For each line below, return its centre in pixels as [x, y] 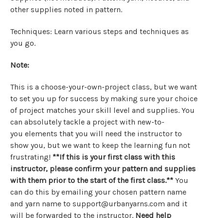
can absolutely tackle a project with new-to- [87, 122]
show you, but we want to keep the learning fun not [100, 145]
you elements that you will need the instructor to [96, 134]
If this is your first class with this [117, 157]
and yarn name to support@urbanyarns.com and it [99, 204]
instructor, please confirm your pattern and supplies [103, 169]
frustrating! [31, 157]
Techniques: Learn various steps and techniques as [100, 32]
